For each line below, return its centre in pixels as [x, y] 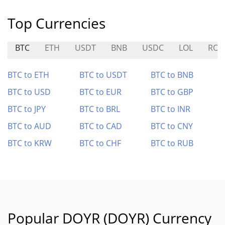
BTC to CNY [172, 126]
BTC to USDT [103, 75]
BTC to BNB [172, 75]
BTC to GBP [172, 92]
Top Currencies [57, 23]
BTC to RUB [172, 143]
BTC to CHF [100, 143]
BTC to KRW [30, 143]
